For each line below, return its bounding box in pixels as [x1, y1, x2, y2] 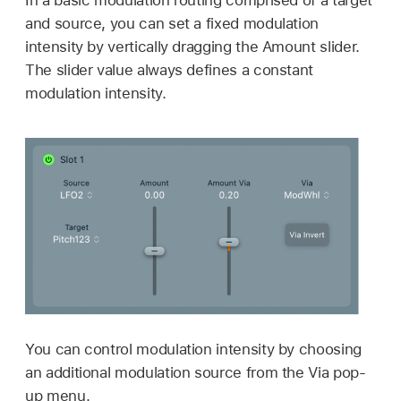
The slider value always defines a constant [25, 60, 314, 79]
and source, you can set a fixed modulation [25, 13, 320, 32]
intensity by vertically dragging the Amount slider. [25, 37, 360, 55]
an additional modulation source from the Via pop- [25, 363, 366, 382]
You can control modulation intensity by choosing [25, 340, 362, 359]
